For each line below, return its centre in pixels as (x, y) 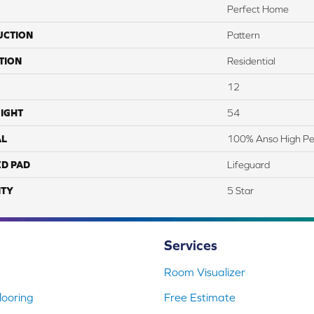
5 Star (240, 191)
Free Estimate (200, 298)
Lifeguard (248, 165)
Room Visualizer (205, 272)
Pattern (244, 35)
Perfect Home (258, 9)
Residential (251, 61)
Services (191, 245)
